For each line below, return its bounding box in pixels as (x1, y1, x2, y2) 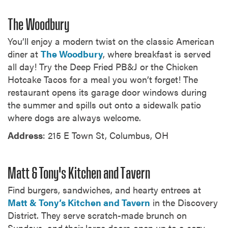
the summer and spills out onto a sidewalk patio (8, 98, 201, 111)
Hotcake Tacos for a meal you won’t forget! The (8, 73, 198, 86)
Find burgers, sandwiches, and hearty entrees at (8, 183, 201, 196)
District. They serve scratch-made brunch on (8, 209, 187, 222)
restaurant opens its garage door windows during (8, 85, 207, 99)
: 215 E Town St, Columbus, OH (43, 129, 168, 142)
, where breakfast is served (103, 47, 211, 61)
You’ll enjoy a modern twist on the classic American (8, 35, 214, 48)
